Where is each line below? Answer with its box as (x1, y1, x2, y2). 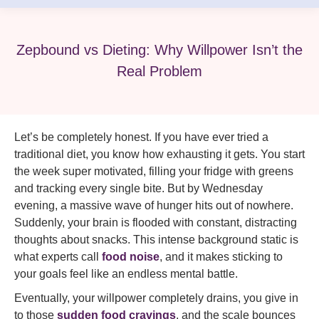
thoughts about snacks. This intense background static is (14, 234, 298, 246)
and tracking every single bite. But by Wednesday (14, 182, 263, 194)
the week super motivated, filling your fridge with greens (14, 165, 293, 177)
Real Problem (117, 63, 202, 79)
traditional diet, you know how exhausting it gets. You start (14, 148, 305, 160)
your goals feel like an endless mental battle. (14, 268, 238, 280)
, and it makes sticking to (159, 251, 283, 263)
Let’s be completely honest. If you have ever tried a (14, 131, 268, 143)
